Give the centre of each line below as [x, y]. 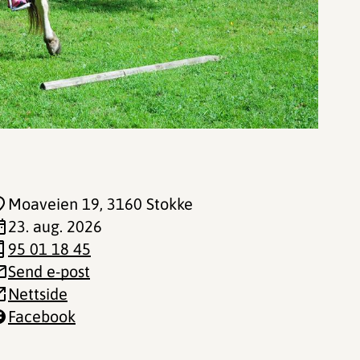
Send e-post [49, 271]
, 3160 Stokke [146, 204]
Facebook [42, 316]
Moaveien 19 [54, 204]
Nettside [38, 294]
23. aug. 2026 [55, 226]
